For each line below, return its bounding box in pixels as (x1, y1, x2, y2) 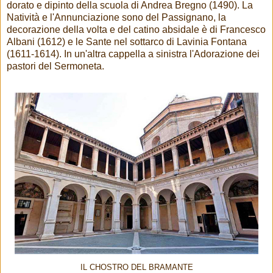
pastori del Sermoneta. (7, 60, 104, 71)
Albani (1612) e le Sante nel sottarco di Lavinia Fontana (7, 36, 247, 47)
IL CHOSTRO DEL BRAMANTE (80, 263, 193, 272)
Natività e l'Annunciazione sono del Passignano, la (7, 12, 226, 23)
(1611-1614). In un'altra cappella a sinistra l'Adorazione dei (7, 48, 260, 59)
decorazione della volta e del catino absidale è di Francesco (7, 24, 266, 35)
